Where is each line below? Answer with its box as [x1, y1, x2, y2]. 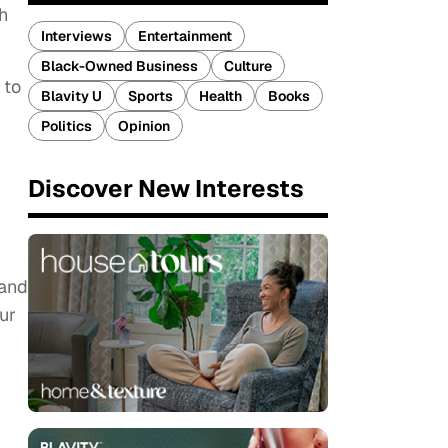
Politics [41, 117, 92, 135]
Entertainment [138, 27, 232, 45]
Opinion [118, 117, 170, 135]
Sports [128, 87, 173, 105]
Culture [224, 57, 272, 75]
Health [199, 87, 242, 105]
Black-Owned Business [41, 57, 198, 75]
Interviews [41, 27, 112, 45]
